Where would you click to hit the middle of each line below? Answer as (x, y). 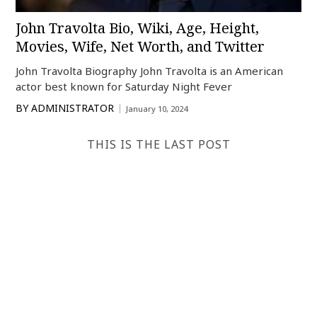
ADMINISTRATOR (73, 108)
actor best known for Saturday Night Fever (124, 87)
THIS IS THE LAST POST (158, 145)
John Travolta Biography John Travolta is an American (150, 71)
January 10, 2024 (157, 109)
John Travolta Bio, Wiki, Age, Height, (138, 28)
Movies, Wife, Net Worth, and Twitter (140, 47)
